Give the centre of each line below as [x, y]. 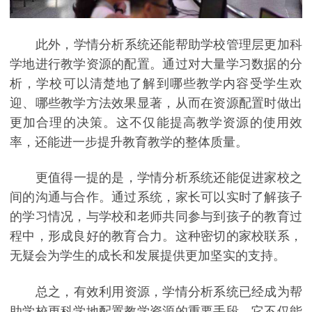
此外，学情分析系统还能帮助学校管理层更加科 [156, 44]
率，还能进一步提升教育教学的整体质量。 [129, 142]
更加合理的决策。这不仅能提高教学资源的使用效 [156, 122]
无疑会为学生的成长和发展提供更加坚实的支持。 [148, 256]
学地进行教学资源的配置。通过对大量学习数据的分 [156, 64]
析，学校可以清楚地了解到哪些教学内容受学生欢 [156, 83]
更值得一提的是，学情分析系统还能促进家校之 [156, 178]
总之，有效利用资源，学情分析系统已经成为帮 [156, 291]
